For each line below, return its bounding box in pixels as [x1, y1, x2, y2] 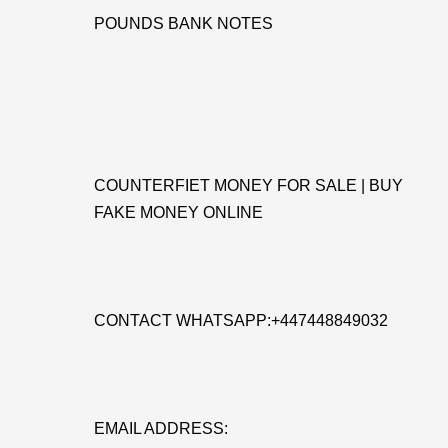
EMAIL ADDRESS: [94, 420, 228, 437]
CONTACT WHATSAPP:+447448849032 [94, 312, 388, 329]
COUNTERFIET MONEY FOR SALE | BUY [94, 177, 403, 194]
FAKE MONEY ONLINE [94, 204, 263, 221]
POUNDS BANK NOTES [94, 15, 273, 32]
